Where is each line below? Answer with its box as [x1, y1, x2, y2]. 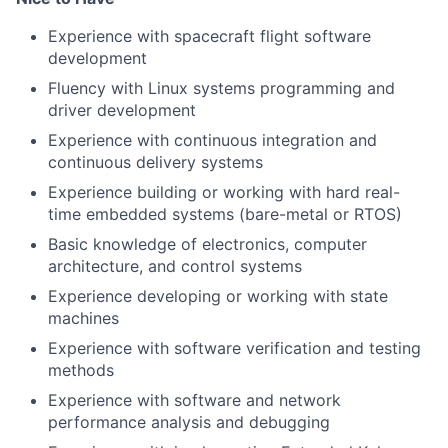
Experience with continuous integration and [48, 130, 377, 150]
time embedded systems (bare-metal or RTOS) [48, 204, 402, 224]
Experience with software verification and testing [48, 338, 421, 358]
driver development [48, 100, 196, 120]
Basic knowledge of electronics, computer [48, 234, 367, 254]
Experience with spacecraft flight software [48, 26, 371, 46]
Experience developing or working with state [48, 286, 388, 306]
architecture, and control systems [48, 256, 302, 276]
